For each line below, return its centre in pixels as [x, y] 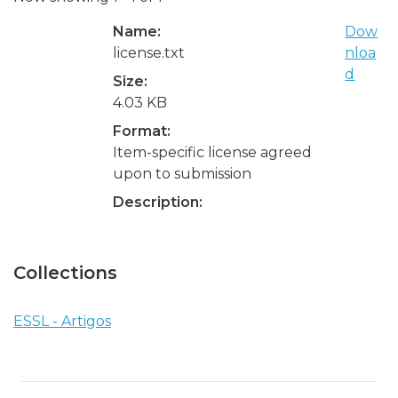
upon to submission [182, 173]
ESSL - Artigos [62, 321]
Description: [158, 202]
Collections [65, 272]
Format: [142, 131]
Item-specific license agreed [212, 152]
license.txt [149, 52]
